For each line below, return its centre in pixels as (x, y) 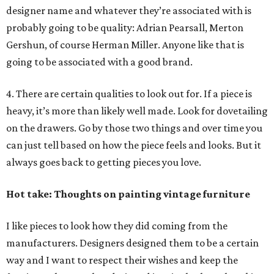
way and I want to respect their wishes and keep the (122, 260)
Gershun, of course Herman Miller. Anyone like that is (125, 45)
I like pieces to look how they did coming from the (117, 226)
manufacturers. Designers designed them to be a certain (132, 243)
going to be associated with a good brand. (99, 62)
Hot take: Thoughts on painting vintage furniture (128, 194)
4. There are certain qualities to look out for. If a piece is (129, 94)
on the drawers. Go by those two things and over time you (134, 128)
